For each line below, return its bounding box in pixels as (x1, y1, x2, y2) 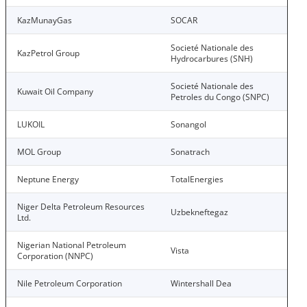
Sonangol (171, 119, 206, 130)
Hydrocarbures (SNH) (171, 53, 255, 64)
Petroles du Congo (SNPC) (171, 91, 269, 103)
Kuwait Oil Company (17, 86, 93, 97)
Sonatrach (171, 146, 210, 158)
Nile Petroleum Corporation (17, 278, 122, 289)
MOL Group (17, 146, 61, 158)
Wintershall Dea (171, 278, 232, 289)
